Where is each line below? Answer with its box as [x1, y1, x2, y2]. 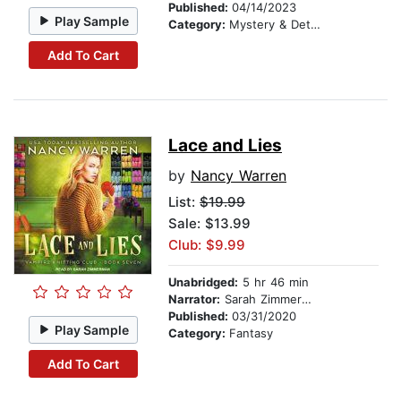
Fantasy [229, 326, 273, 341]
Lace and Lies [168, 135, 282, 157]
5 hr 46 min [238, 275, 309, 290]
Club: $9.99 [168, 236, 245, 254]
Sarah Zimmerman [220, 292, 302, 307]
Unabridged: [168, 275, 238, 290]
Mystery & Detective [229, 17, 311, 32]
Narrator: [168, 292, 220, 307]
